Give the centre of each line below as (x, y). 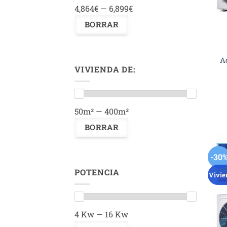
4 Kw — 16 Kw (101, 214)
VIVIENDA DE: (105, 69)
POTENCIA (97, 172)
